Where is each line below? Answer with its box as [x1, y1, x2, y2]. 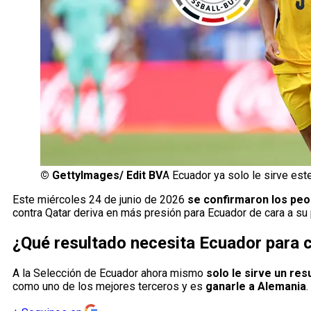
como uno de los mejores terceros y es [12, 280, 205, 294]
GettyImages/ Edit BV [52, 169, 162, 183]
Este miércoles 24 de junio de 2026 [12, 193, 187, 207]
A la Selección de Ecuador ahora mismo [12, 267, 206, 280]
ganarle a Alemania [205, 280, 306, 294]
